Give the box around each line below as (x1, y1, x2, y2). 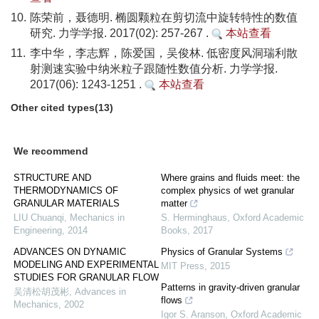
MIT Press (161, 261, 204, 271)
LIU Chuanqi (14, 212, 64, 223)
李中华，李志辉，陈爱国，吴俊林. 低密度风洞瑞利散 (30, 47, 298, 59)
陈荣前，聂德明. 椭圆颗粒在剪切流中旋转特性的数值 (30, 11, 298, 23)
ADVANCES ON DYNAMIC (14, 246, 126, 257)
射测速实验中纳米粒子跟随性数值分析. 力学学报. (30, 63, 278, 75)
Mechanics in (70, 212, 125, 223)
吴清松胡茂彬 (14, 286, 69, 297)
